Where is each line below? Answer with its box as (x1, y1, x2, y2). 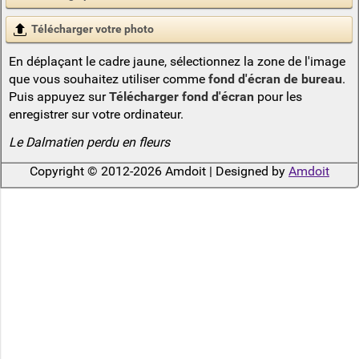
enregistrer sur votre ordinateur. (8, 107, 184, 123)
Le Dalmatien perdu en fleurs (8, 135, 170, 151)
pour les (253, 89, 302, 105)
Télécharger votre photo (31, 22, 154, 36)
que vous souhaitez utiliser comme (8, 71, 208, 87)
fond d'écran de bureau (208, 71, 342, 87)
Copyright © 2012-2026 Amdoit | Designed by (30, 163, 288, 179)
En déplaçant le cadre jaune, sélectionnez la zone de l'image (8, 54, 345, 70)
